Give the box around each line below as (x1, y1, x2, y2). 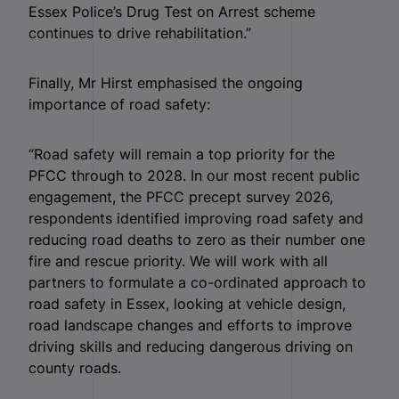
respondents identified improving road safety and (28, 208, 363, 227)
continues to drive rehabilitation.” (28, 23, 251, 42)
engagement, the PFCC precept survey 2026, (28, 187, 333, 206)
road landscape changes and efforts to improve (28, 315, 352, 334)
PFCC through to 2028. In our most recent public (28, 166, 360, 184)
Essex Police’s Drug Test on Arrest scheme (28, 2, 315, 20)
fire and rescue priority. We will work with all (28, 251, 328, 270)
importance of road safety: (28, 94, 210, 113)
